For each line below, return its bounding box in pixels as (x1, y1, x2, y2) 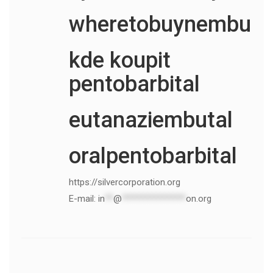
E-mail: (68, 193, 98, 204)
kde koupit (68, 47, 171, 73)
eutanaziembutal (68, 107, 233, 133)
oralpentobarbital (68, 143, 237, 169)
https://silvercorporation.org (68, 176, 180, 188)
